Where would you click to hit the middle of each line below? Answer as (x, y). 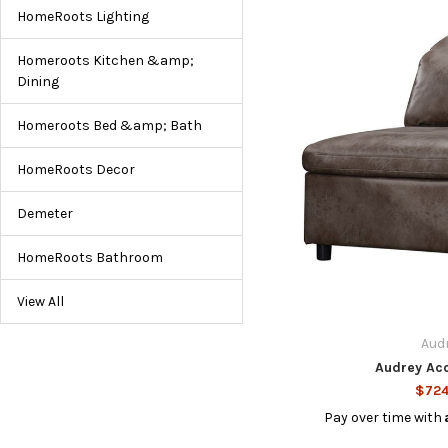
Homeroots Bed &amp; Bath (109, 125)
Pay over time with (385, 417)
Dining (38, 81)
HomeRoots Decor (76, 169)
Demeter (45, 213)
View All (40, 301)
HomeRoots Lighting (83, 16)
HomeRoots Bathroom (90, 257)
